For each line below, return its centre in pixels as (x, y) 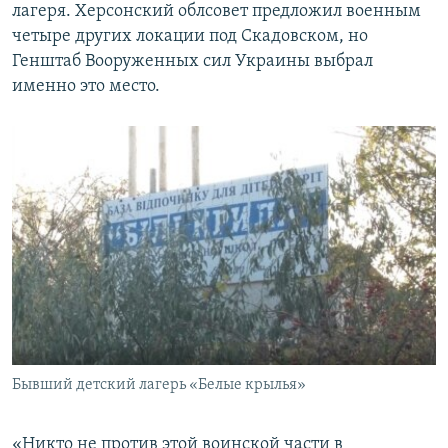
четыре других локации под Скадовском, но (190, 36)
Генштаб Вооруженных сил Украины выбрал (192, 61)
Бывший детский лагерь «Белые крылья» (159, 384)
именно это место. (86, 86)
